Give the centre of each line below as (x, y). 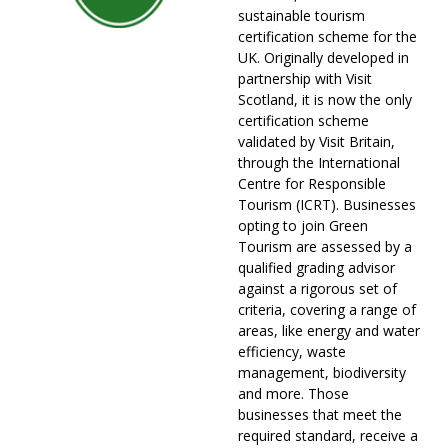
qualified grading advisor (316, 268)
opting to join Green (303, 226)
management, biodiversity (322, 373)
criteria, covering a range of (327, 310)
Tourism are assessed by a (325, 247)
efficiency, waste (292, 352)
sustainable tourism (301, 16)
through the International (319, 163)
